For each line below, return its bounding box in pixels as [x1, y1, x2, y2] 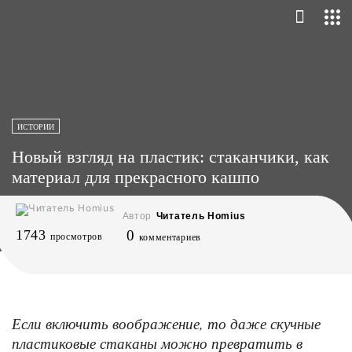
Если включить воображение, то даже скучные [12, 313, 321, 333]
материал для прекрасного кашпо [12, 167, 259, 187]
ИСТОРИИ [17, 123, 54, 131]
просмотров [49, 231, 103, 242]
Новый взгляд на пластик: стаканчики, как [12, 147, 329, 167]
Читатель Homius [156, 211, 246, 222]
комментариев [138, 232, 201, 243]
